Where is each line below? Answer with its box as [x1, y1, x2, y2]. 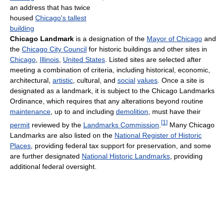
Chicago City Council [22, 45, 87, 54]
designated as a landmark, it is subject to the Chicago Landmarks [10, 87, 215, 95]
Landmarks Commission [83, 120, 159, 129]
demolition [116, 108, 148, 116]
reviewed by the [30, 120, 83, 129]
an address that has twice [10, 3, 90, 12]
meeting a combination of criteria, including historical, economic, [10, 66, 210, 74]
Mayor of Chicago [147, 35, 202, 43]
